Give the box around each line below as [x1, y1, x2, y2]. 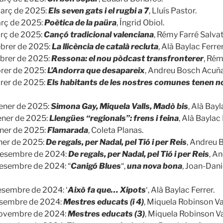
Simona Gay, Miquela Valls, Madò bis [51, 101, 188, 111]
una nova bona [127, 161, 182, 171]
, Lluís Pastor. [149, 5, 197, 15]
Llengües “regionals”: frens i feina [49, 113, 179, 123]
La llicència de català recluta [52, 41, 158, 51]
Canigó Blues [71, 161, 121, 171]
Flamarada [47, 125, 88, 135]
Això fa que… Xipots [68, 185, 146, 195]
